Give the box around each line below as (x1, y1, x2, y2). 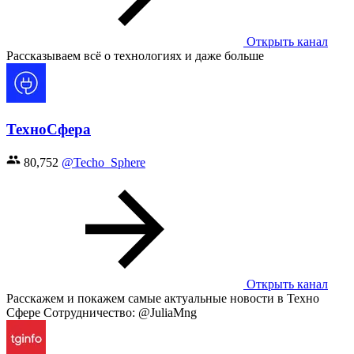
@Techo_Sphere (62, 156, 145, 170)
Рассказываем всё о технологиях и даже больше (6, 48, 264, 62)
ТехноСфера (6, 120, 91, 137)
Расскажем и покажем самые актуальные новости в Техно (6, 292, 319, 306)
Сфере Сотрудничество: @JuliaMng (6, 306, 197, 320)
